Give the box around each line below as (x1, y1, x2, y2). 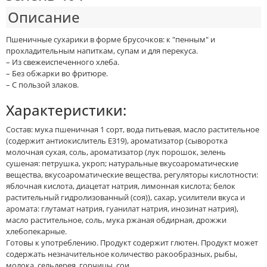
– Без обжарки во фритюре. (6, 68, 108, 79)
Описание (8, 7, 80, 27)
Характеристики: (6, 100, 126, 120)
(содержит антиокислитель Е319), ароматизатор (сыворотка (6, 135, 228, 146)
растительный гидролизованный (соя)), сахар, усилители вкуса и (6, 192, 245, 203)
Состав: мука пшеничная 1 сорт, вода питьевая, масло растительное (6, 124, 259, 135)
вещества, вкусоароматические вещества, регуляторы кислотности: (6, 169, 258, 180)
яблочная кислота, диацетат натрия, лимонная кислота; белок (6, 181, 235, 191)
